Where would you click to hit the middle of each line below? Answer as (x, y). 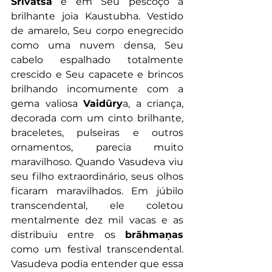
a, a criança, (153, 104)
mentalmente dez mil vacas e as (97, 220)
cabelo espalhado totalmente (97, 60)
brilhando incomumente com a (97, 89)
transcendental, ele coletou (97, 206)
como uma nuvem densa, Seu (97, 46)
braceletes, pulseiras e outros (97, 133)
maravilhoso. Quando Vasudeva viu (97, 162)
